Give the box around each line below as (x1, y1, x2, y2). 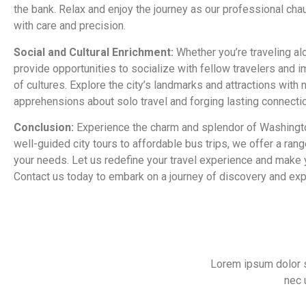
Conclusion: (14, 120, 74, 134)
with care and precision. (14, 19, 126, 33)
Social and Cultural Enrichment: (14, 45, 173, 59)
